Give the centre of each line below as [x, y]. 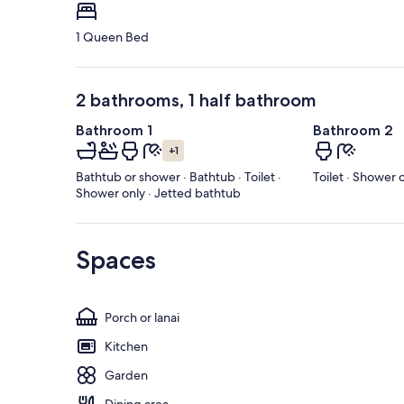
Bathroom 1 [114, 131]
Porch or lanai [142, 318]
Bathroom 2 [353, 131]
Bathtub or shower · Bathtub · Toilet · [179, 177]
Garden [126, 376]
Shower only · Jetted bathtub [158, 193]
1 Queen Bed [112, 37]
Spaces [116, 260]
